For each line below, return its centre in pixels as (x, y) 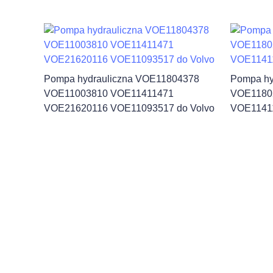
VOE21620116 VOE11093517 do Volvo (129, 108)
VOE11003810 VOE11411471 (109, 94)
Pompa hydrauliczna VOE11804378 (122, 79)
